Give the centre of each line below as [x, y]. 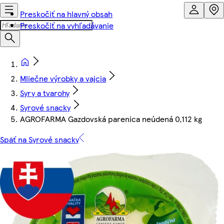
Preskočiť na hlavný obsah [66, 14]
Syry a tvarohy [45, 93]
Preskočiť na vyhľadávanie [67, 25]
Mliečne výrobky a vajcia [63, 78]
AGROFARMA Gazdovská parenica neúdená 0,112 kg [111, 119]
